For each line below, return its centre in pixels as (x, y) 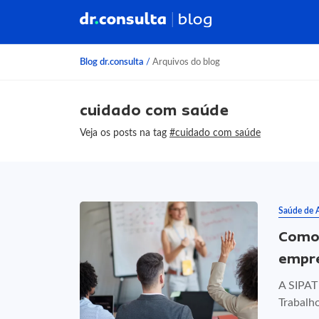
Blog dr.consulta (112, 62)
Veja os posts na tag (125, 133)
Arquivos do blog (185, 62)
